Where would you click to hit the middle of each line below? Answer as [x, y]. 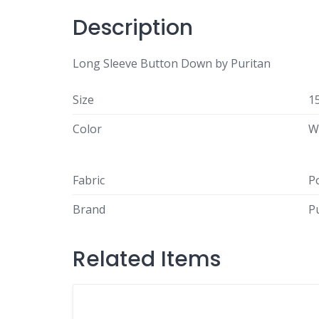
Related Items [147, 259]
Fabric [89, 180]
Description [133, 27]
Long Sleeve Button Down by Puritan [172, 63]
